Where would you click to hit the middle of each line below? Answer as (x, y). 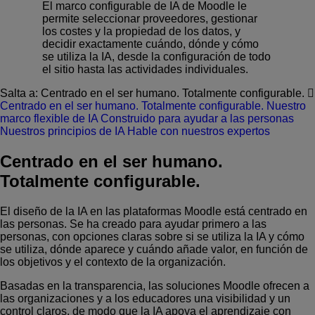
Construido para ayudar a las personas (197, 118)
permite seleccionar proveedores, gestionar (150, 18)
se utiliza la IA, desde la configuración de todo (156, 56)
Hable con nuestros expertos (199, 131)
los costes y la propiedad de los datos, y (141, 31)
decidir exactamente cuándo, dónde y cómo (150, 44)
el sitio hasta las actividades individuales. (145, 69)
